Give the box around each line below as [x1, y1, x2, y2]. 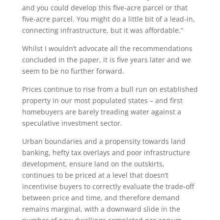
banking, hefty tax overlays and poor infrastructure [22, 148, 190, 157]
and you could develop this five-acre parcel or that [22, 3, 188, 12]
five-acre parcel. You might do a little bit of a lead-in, [22, 14, 195, 24]
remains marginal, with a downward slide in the [22, 204, 180, 214]
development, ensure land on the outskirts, [22, 159, 165, 168]
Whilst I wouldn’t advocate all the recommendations [22, 44, 192, 53]
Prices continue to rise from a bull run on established [22, 84, 198, 94]
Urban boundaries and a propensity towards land [22, 137, 186, 146]
